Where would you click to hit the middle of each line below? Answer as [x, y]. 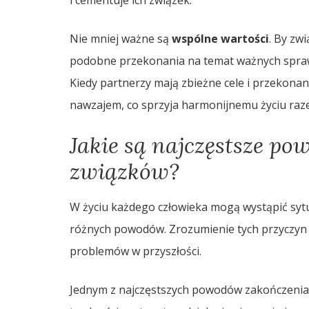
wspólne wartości [220, 38]
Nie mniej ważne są [120, 38]
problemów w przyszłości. [135, 251]
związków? [124, 171]
